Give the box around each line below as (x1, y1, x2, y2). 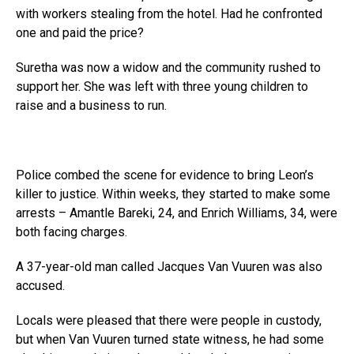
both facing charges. (16, 224, 127, 239)
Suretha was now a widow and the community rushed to (16, 60, 321, 75)
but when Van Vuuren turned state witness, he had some (16, 332, 324, 347)
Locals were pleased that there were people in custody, (16, 313, 322, 328)
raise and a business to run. (16, 98, 167, 113)
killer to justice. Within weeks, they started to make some (16, 186, 330, 201)
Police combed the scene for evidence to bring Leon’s (16, 168, 314, 183)
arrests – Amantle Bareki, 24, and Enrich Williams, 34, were (16, 205, 337, 220)
